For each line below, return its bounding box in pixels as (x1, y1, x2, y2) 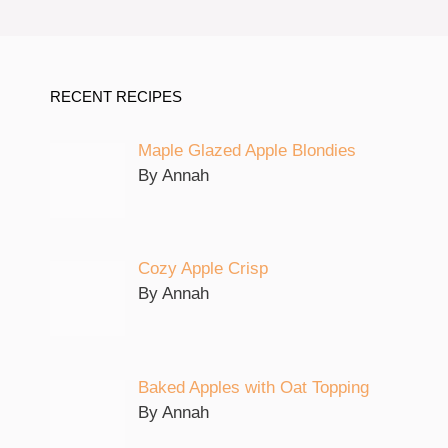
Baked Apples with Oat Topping (137, 377, 369, 397)
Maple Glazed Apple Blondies (137, 140, 356, 160)
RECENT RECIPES (50, 87, 182, 105)
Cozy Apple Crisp (137, 259, 268, 279)
